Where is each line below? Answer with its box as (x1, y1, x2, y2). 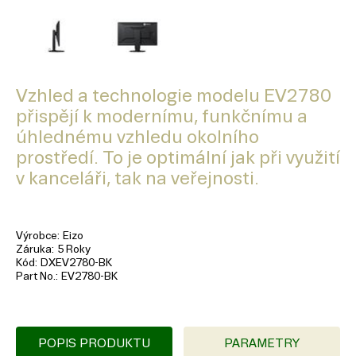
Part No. (16, 270, 56, 283)
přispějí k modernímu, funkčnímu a (16, 106, 308, 127)
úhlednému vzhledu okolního (16, 127, 259, 148)
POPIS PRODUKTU (38, 336, 150, 350)
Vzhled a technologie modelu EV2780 (16, 86, 331, 106)
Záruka (16, 243, 52, 256)
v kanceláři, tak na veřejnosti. (16, 168, 259, 189)
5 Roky (57, 243, 91, 256)
